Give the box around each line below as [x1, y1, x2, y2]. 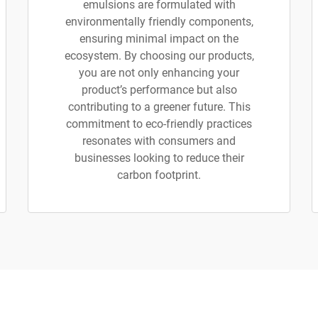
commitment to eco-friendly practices [66, 117, 252, 131]
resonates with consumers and [82, 134, 236, 148]
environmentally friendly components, [65, 15, 253, 28]
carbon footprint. [117, 168, 201, 182]
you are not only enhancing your [79, 66, 239, 79]
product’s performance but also [81, 83, 237, 97]
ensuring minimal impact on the [79, 32, 238, 45]
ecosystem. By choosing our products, [64, 49, 254, 62]
